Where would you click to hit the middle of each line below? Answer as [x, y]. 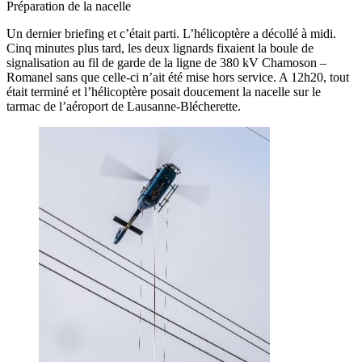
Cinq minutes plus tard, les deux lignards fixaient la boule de [160, 48]
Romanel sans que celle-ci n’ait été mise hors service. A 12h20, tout [178, 78]
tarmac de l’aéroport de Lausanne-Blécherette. [124, 107]
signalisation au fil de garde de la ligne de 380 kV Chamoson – [166, 63]
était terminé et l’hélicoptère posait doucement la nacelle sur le [164, 92]
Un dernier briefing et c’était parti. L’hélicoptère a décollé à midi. [171, 34]
